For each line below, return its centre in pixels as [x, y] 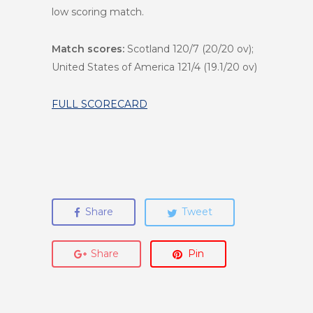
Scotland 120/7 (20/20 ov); [189, 49]
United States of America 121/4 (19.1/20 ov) [154, 67]
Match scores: [88, 49]
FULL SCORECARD [100, 104]
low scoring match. [98, 12]
